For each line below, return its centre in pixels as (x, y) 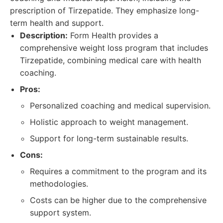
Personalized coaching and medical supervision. (120, 106)
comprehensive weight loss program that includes (114, 48)
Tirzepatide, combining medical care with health (111, 60)
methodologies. (59, 184)
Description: (44, 35)
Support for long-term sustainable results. (109, 138)
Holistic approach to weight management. (109, 122)
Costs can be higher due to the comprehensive (118, 200)
